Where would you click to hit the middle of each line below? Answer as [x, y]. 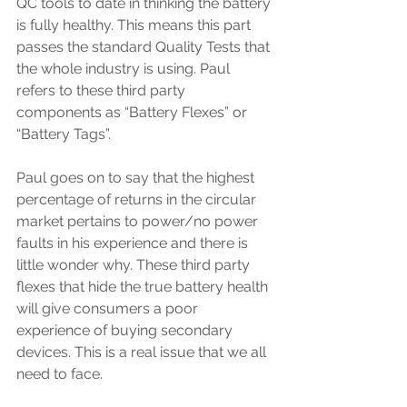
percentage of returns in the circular [138, 199]
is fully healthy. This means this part [135, 25]
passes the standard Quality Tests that [145, 47]
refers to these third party [103, 90]
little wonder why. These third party [135, 265]
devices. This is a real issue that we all [143, 352]
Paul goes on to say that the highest [137, 178]
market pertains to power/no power [139, 221]
